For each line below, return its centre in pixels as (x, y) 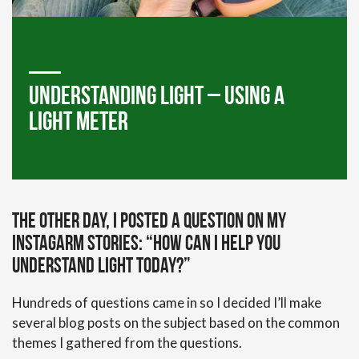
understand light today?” (101, 267)
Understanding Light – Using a (156, 98)
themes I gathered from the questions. (127, 343)
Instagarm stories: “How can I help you (146, 245)
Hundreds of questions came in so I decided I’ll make (167, 303)
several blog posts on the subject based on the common (176, 323)
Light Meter (78, 123)
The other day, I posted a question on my (149, 222)
